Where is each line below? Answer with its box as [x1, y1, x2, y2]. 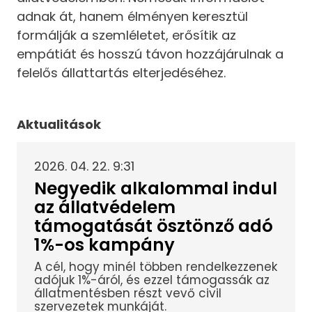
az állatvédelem [33, 196, 175, 219]
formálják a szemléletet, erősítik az [17, 26, 237, 44]
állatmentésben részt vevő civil [33, 284, 221, 302]
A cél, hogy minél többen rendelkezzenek [33, 258, 277, 275]
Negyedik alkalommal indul [33, 177, 277, 201]
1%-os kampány [33, 233, 175, 257]
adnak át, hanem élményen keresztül [17, 7, 249, 25]
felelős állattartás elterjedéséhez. [17, 63, 226, 81]
